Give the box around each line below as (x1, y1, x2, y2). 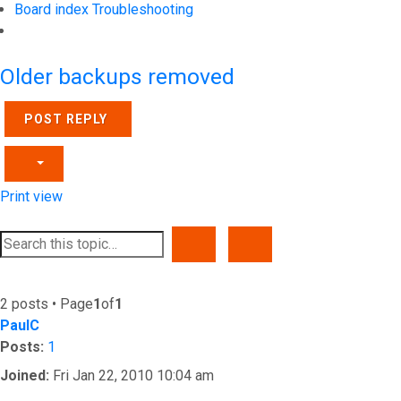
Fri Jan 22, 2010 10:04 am (49, 367, 214, 384)
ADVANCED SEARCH (252, 236, 383, 251)
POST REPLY (24, 112, 107, 126)
